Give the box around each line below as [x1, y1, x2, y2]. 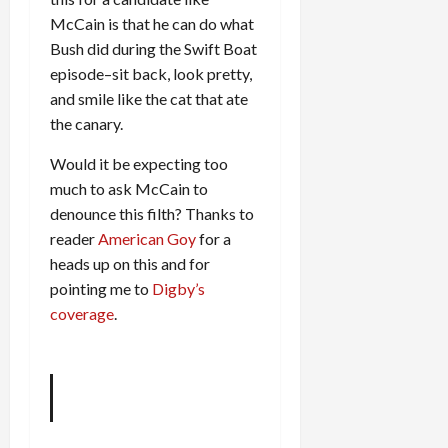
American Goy [98, 228, 196, 248]
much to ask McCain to [50, 178, 208, 198]
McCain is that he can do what [50, 13, 254, 33]
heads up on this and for [50, 253, 210, 273]
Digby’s [152, 278, 205, 298]
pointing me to [50, 278, 152, 298]
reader [50, 228, 98, 248]
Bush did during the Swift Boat [50, 38, 257, 58]
